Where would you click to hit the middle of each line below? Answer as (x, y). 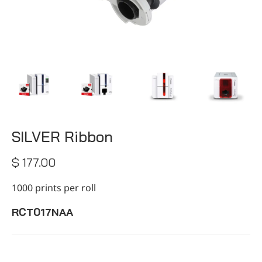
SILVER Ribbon (62, 136)
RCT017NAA (42, 212)
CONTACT (131, 13)
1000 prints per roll (54, 187)
